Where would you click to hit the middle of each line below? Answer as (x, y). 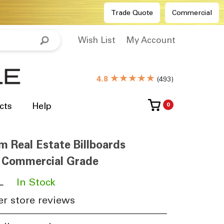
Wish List (97, 40)
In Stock (36, 182)
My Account (151, 40)
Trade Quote (132, 12)
